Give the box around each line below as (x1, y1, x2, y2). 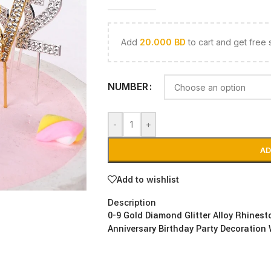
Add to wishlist (116, 174, 179, 184)
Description (107, 197, 156, 207)
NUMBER (107, 80, 148, 93)
